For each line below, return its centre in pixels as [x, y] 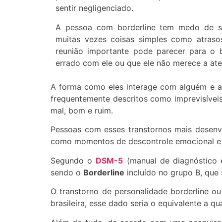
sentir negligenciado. [94, 8]
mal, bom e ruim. [82, 110]
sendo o [67, 172]
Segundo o [73, 160]
